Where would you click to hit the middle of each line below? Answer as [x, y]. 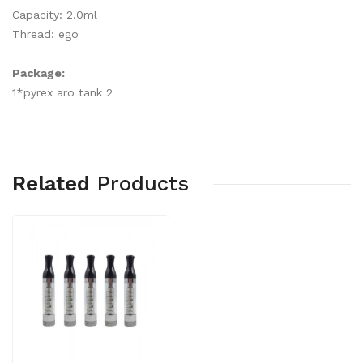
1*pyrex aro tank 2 [62, 92]
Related [51, 183]
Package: [38, 73]
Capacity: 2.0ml [55, 15]
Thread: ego [45, 34]
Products [143, 183]
